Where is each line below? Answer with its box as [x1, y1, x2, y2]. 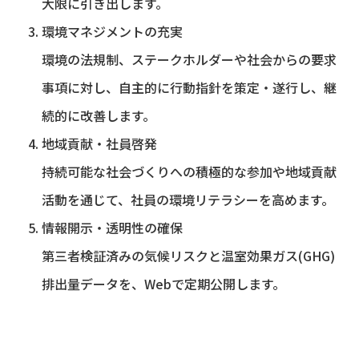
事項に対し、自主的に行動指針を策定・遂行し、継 [42, 77, 337, 97]
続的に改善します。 [42, 105, 155, 125]
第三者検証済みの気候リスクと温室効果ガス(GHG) [42, 245, 335, 265]
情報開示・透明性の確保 [42, 217, 183, 237]
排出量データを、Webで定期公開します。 [42, 273, 285, 293]
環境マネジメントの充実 [42, 21, 183, 41]
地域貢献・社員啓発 [42, 133, 157, 153]
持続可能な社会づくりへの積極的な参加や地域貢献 [42, 161, 337, 181]
